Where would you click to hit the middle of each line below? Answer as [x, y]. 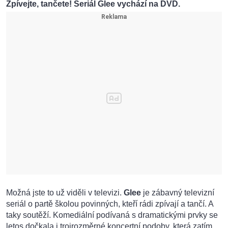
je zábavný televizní [178, 193]
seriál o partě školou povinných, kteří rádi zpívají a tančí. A [110, 204]
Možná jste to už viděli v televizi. [65, 193]
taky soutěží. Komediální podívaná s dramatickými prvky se [112, 215]
